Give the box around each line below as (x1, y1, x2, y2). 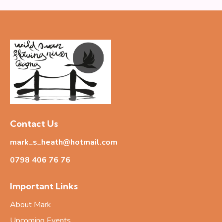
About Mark (10, 199, 51, 211)
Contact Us (10, 117, 58, 129)
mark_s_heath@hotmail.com (10, 137, 117, 148)
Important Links (10, 180, 78, 192)
